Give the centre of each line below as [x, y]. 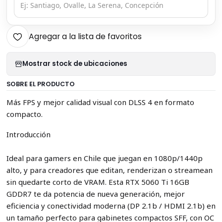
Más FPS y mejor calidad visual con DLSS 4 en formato [100, 102]
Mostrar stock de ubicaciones [75, 64]
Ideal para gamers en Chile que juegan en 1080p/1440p [104, 158]
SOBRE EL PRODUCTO [40, 84]
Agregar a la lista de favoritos [85, 37]
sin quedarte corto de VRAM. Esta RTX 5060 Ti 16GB [98, 182]
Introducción [28, 134]
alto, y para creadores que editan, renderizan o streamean [109, 170]
